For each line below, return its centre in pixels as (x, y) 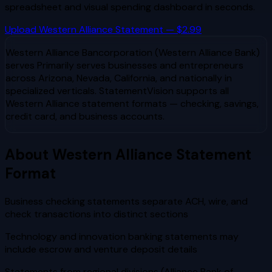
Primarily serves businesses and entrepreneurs (140, 65)
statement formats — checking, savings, (169, 103)
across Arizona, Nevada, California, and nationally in (119, 78)
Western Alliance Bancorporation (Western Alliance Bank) (133, 52)
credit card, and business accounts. (85, 116)
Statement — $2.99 (157, 29)
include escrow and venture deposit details (101, 249)
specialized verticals (50, 90)
